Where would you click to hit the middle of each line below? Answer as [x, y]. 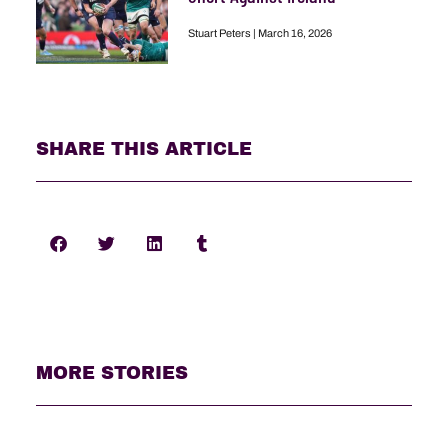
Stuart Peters [220, 32]
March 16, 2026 [293, 32]
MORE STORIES [111, 372]
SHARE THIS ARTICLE [143, 148]
